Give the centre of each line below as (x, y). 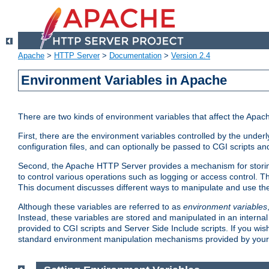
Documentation (135, 56)
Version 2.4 (191, 56)
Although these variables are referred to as (101, 207)
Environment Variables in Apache (124, 80)
